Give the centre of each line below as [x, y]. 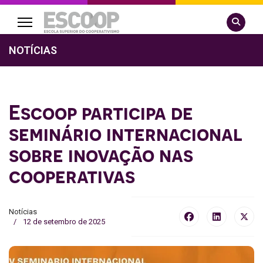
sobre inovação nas [101, 154]
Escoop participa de [101, 112]
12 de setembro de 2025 [64, 222]
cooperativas [74, 176]
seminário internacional [126, 133]
